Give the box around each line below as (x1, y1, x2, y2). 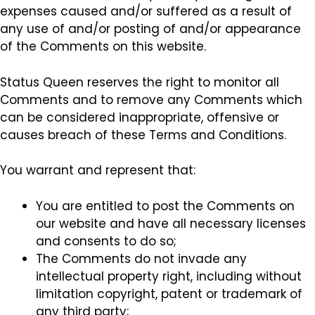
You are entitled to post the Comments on (36, 197, 295, 214)
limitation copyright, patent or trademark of (36, 285, 302, 302)
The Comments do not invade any (36, 250, 247, 267)
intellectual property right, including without (36, 267, 302, 285)
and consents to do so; (36, 232, 176, 250)
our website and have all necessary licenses (36, 214, 306, 232)
